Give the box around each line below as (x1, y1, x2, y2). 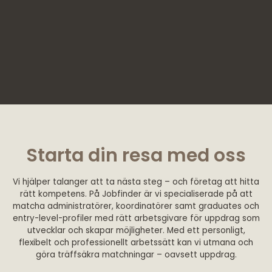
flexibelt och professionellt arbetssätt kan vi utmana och (19, 236, 253, 248)
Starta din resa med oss (26, 142, 246, 168)
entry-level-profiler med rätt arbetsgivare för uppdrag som (12, 212, 260, 224)
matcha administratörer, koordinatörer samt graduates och (13, 200, 259, 212)
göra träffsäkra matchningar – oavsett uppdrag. (35, 248, 237, 260)
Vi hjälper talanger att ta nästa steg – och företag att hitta (13, 175, 259, 188)
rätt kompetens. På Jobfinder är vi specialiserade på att (19, 188, 253, 200)
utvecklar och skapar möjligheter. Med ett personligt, (27, 224, 245, 236)
